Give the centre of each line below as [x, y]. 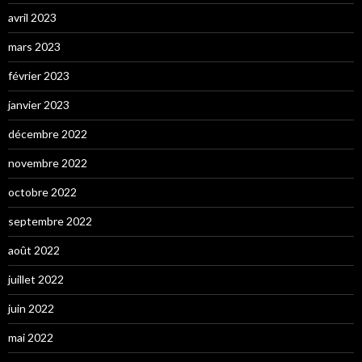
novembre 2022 [48, 162]
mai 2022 [31, 337]
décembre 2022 [48, 133]
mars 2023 [34, 46]
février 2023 [39, 75]
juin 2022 [31, 308]
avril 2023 [32, 17]
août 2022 [34, 250]
